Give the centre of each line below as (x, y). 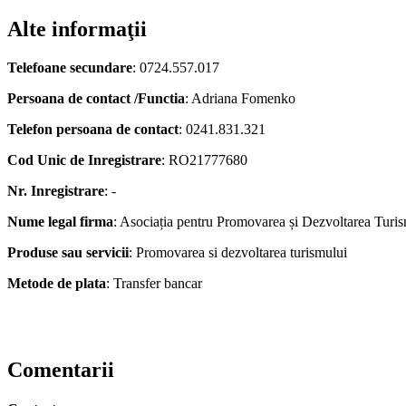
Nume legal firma (60, 221)
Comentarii (61, 369)
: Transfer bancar (154, 283)
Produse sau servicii (68, 252)
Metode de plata (57, 283)
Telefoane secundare (70, 67)
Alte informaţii (77, 29)
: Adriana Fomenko (240, 98)
